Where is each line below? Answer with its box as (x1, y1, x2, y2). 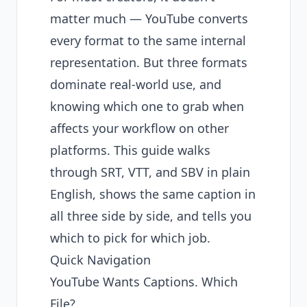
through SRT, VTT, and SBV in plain (50, 164, 250, 180)
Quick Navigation (50, 251, 151, 268)
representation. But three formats (50, 54, 247, 71)
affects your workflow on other (50, 120, 229, 136)
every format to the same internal (50, 32, 246, 49)
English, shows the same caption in (50, 186, 256, 202)
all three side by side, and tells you (50, 208, 251, 224)
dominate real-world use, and (50, 76, 221, 93)
